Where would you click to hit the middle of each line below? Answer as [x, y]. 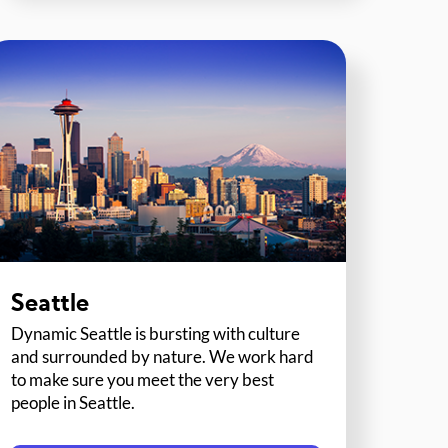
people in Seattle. [73, 402]
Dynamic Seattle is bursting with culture [156, 333]
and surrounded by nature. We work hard [163, 356]
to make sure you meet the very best [143, 379]
